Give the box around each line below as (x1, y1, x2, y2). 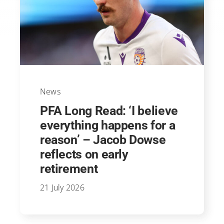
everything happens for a (39, 117, 175, 132)
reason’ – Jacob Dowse (39, 132, 166, 147)
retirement (39, 161, 98, 176)
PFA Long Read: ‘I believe (39, 103, 178, 118)
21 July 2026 (39, 181, 84, 193)
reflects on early (39, 146, 128, 161)
